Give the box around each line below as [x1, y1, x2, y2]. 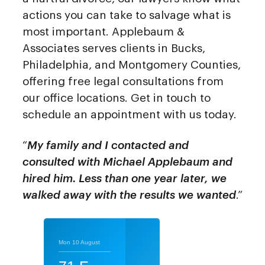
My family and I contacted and [27, 140, 189, 151]
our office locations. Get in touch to [22, 92, 211, 104]
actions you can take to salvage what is [22, 9, 231, 21]
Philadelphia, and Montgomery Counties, [22, 59, 241, 70]
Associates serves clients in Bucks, [22, 42, 205, 54]
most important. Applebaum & [22, 25, 185, 37]
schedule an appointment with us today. [22, 108, 237, 120]
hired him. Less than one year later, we [22, 173, 227, 185]
